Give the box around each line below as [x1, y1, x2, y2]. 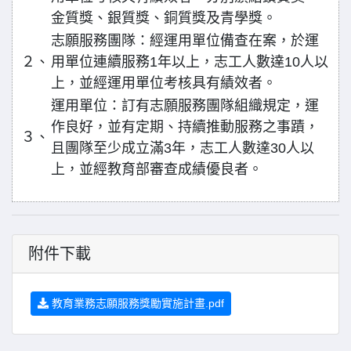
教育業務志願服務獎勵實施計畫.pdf [49, 297, 224, 309]
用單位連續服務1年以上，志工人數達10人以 [51, 54, 328, 70]
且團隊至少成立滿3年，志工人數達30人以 [51, 140, 314, 156]
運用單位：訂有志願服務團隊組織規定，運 [51, 98, 319, 114]
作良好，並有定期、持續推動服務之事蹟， [51, 119, 319, 135]
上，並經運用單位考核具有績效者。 [51, 75, 277, 91]
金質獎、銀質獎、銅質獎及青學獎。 [51, 10, 277, 26]
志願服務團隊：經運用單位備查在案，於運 [51, 33, 319, 49]
